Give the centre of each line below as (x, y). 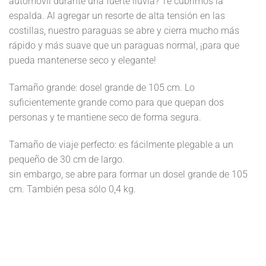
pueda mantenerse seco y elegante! (83, 61)
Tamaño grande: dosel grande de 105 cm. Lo (102, 87)
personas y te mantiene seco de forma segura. (105, 117)
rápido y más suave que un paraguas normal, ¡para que (124, 46)
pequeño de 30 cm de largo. (67, 159)
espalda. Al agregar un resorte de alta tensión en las (117, 16)
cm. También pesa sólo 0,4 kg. (72, 189)
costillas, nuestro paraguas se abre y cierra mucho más (124, 31)
